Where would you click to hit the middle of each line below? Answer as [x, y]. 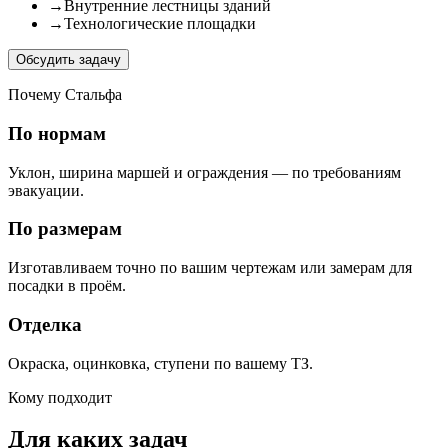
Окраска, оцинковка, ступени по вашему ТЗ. [160, 363]
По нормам [57, 133]
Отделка [45, 324]
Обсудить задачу [68, 60]
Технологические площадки [160, 24]
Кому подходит [60, 397]
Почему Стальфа [65, 95]
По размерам [65, 229]
